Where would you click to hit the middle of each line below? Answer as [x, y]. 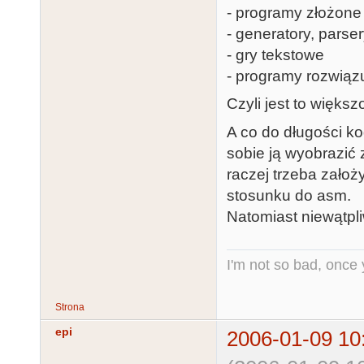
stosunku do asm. [289, 195]
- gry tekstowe [275, 54]
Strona [70, 308]
